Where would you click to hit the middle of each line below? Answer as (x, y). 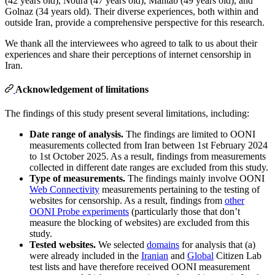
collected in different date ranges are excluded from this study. (149, 168)
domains (163, 245)
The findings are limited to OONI (189, 134)
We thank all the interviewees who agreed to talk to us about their (131, 43)
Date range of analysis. (76, 134)
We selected (121, 245)
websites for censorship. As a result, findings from (127, 201)
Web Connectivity (64, 190)
